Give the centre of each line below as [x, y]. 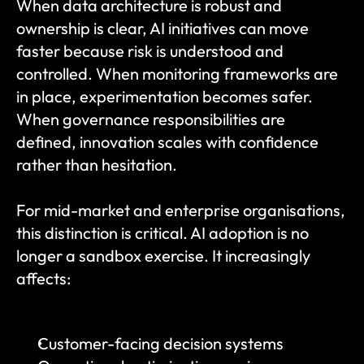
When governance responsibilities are [151, 119]
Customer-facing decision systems [160, 343]
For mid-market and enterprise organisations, [181, 210]
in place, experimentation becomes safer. [165, 96]
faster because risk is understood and [150, 51]
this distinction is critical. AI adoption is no [162, 233]
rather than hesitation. [97, 165]
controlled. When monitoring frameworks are [177, 74]
